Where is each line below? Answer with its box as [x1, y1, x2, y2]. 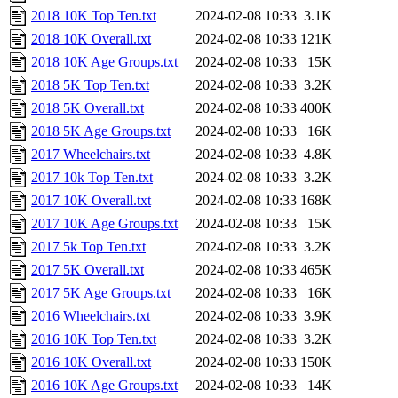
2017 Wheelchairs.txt [31, 147, 150, 163]
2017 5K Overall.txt [31, 262, 144, 278]
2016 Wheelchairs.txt [31, 308, 150, 324]
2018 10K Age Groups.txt [31, 54, 178, 70]
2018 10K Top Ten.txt [31, 8, 156, 24]
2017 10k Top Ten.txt [31, 170, 153, 186]
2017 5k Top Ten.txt [31, 239, 146, 255]
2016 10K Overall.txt [31, 354, 151, 370]
